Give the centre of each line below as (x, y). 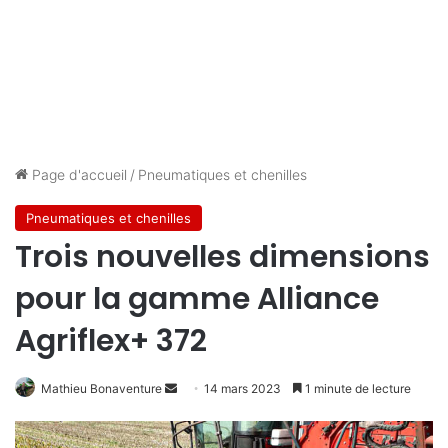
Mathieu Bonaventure (101, 388)
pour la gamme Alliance (197, 299)
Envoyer (199, 387)
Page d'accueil (77, 174)
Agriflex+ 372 (111, 341)
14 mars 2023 (242, 388)
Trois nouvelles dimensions (222, 257)
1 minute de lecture (356, 388)
